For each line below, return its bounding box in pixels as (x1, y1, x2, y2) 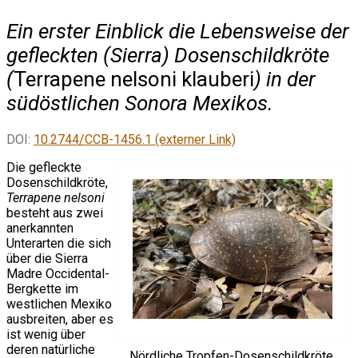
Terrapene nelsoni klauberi (14, 66, 254, 91)
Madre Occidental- (6, 266, 109, 282)
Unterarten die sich (6, 236, 111, 252)
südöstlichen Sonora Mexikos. (6, 90, 273, 115)
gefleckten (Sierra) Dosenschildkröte (6, 42, 329, 67)
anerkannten (6, 221, 74, 237)
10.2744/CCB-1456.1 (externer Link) (34, 132, 236, 148)
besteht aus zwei (6, 205, 103, 221)
